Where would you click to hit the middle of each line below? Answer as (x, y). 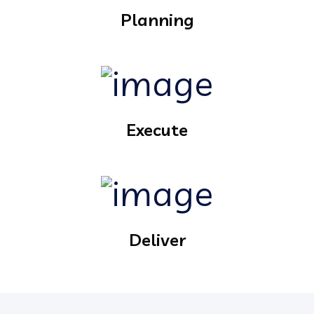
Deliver (157, 240)
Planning (157, 20)
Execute (157, 130)
